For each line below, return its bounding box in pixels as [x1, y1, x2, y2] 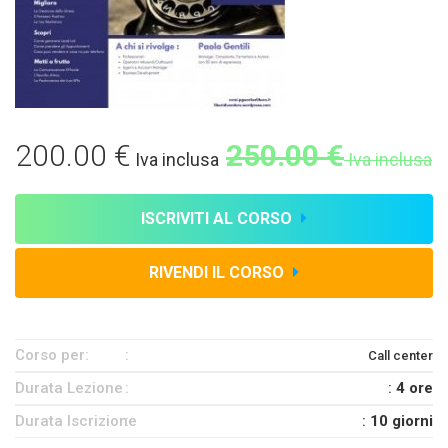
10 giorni [370, 412, 433, 430]
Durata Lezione [15, 379, 123, 397]
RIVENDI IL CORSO [149, 263, 288, 282]
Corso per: [15, 346, 89, 364]
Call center [368, 348, 433, 363]
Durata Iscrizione [15, 412, 137, 430]
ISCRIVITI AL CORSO [141, 209, 296, 228]
